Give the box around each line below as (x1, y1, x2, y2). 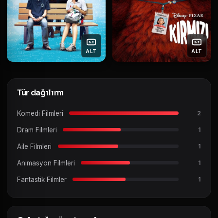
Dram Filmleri (17, 126, 57, 134)
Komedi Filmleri (17, 109, 63, 117)
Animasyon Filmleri (17, 159, 75, 167)
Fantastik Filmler (17, 175, 67, 183)
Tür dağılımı (17, 87, 64, 98)
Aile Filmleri (17, 142, 52, 150)
